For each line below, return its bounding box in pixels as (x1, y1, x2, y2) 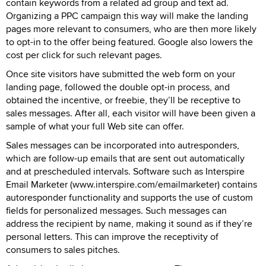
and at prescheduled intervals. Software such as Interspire (6, 164, 245, 178)
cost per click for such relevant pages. (6, 47, 162, 62)
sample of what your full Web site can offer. (6, 119, 184, 133)
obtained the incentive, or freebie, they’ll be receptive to (6, 93, 240, 107)
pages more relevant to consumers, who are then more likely (6, 21, 256, 36)
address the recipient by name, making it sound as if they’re (6, 216, 252, 230)
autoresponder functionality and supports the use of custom (6, 190, 253, 204)
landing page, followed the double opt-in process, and (6, 80, 230, 94)
